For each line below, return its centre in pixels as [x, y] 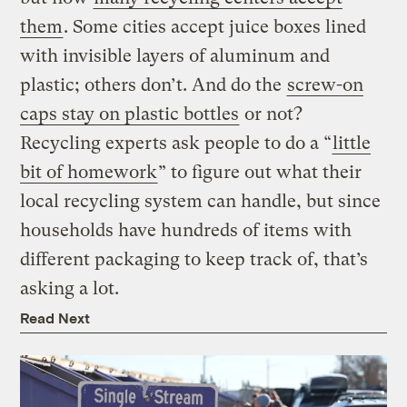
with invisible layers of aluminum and [175, 55]
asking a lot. [70, 288]
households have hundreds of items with [186, 230]
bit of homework [89, 172]
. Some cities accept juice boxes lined [215, 26]
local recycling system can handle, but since [201, 201]
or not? [272, 114]
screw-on [326, 84]
